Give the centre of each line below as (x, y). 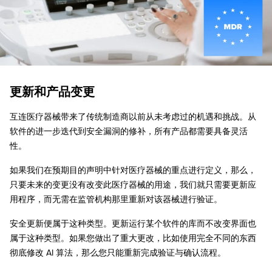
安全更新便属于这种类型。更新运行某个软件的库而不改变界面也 (133, 224)
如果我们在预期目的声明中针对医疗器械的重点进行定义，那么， (133, 170)
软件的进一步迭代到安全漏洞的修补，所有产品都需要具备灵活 (129, 131)
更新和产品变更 (52, 93)
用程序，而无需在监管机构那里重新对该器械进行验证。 (116, 199)
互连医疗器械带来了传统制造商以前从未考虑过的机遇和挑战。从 (133, 117)
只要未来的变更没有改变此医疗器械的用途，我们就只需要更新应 (133, 185)
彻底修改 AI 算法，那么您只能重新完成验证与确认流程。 (118, 253)
